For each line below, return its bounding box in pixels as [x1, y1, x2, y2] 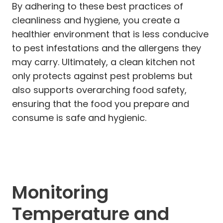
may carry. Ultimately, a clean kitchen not [12, 55, 195, 68]
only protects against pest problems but [12, 69, 193, 82]
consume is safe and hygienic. [12, 111, 146, 124]
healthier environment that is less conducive [12, 27, 209, 40]
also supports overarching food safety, [12, 83, 187, 96]
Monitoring [12, 179, 109, 205]
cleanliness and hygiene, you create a [12, 13, 180, 26]
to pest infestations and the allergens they [12, 41, 201, 54]
